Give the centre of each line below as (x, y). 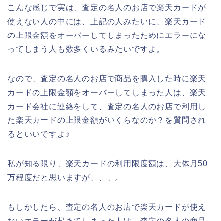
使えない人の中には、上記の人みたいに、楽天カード (107, 21)
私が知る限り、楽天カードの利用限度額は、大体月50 (108, 163)
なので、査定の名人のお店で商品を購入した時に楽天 (107, 78)
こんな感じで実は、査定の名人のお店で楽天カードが (107, 7)
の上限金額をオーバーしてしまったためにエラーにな (107, 35)
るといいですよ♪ (39, 134)
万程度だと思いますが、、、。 (66, 177)
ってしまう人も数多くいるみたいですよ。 (86, 49)
